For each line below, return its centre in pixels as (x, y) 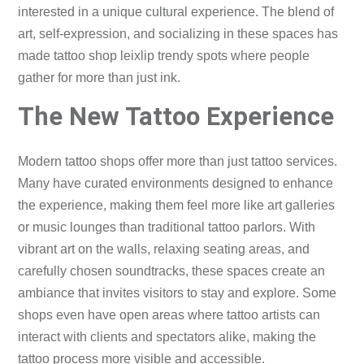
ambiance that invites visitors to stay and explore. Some (178, 292)
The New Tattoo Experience (176, 116)
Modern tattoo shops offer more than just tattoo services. (178, 161)
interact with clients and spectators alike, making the (167, 336)
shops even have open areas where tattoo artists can (169, 314)
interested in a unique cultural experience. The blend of (176, 11)
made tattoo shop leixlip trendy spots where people (164, 55)
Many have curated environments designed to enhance (176, 183)
